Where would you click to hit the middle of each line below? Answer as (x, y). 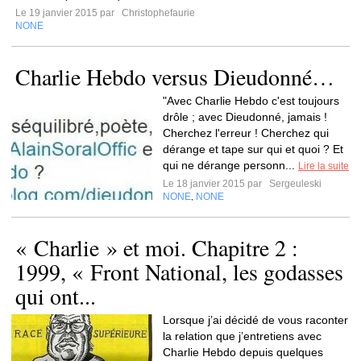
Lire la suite (324, 166)
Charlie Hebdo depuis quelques (243, 352)
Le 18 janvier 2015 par (215, 184)
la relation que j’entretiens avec (242, 336)
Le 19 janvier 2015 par (67, 13)
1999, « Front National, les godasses (179, 272)
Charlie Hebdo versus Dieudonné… (175, 77)
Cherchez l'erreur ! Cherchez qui (246, 133)
